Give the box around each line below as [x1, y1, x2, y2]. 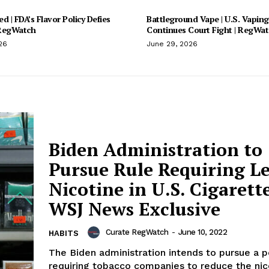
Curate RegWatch [105, 228, 168, 237]
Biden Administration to [49, 138, 262, 162]
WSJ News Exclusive [49, 197, 220, 222]
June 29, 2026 [147, 39, 198, 48]
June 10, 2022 [178, 228, 227, 237]
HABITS [49, 229, 79, 238]
